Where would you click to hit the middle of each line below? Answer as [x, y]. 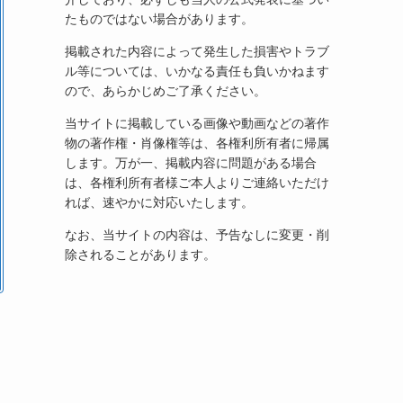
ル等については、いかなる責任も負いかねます [197, 71]
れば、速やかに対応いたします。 [159, 202]
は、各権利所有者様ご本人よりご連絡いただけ [197, 182]
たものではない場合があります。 [159, 18]
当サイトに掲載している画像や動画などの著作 [197, 123]
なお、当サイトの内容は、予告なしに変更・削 [197, 234]
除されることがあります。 [140, 254]
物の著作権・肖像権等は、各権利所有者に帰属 [197, 143]
